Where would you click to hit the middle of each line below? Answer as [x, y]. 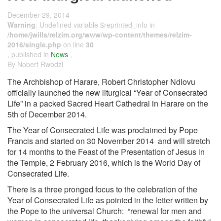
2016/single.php [34, 44]
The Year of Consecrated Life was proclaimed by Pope [103, 130]
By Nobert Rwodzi [35, 64]
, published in [29, 54]
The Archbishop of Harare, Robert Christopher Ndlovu [101, 82]
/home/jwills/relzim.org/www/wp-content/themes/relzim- [100, 35]
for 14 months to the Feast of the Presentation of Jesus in [106, 152]
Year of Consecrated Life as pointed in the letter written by [108, 200]
